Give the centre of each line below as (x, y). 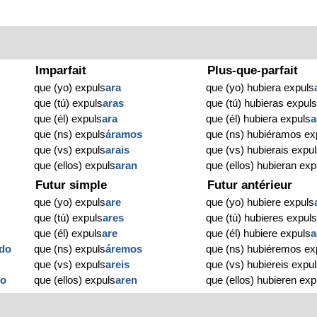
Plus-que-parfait (253, 71)
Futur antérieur (250, 185)
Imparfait (61, 71)
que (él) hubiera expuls (259, 119)
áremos (124, 249)
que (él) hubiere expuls (259, 234)
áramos (124, 134)
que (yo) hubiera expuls (260, 88)
